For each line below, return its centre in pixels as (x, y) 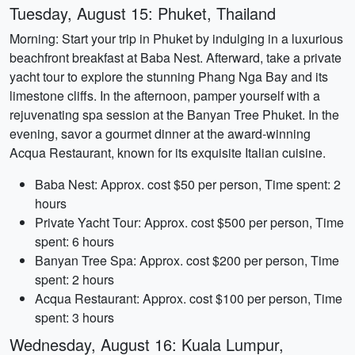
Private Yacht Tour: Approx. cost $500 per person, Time (189, 222)
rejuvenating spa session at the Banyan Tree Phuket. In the (174, 115)
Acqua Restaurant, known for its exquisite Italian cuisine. (168, 153)
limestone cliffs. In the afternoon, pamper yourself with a (165, 95)
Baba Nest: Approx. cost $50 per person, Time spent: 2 (188, 184)
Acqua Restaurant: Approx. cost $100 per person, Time (189, 298)
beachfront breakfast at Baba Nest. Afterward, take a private (176, 57)
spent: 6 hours (74, 241)
